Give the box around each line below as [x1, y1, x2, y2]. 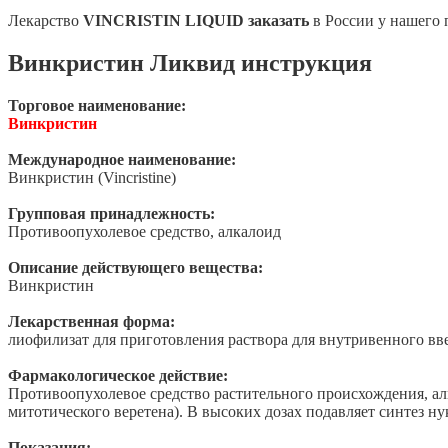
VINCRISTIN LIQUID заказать [83, 12, 309, 30]
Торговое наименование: [8, 97, 186, 115]
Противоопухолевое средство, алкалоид [8, 223, 281, 241]
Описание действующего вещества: [8, 259, 263, 277]
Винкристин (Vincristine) [8, 169, 176, 187]
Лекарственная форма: [8, 313, 175, 331]
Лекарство [8, 12, 83, 30]
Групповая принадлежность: [8, 205, 215, 223]
